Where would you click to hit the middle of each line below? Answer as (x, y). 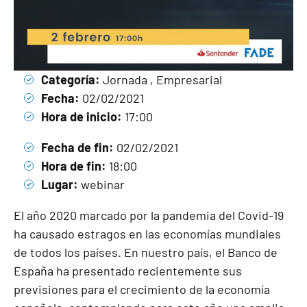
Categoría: (71, 80)
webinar (101, 185)
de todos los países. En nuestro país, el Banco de (146, 253)
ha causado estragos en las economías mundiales (147, 234)
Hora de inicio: (82, 117)
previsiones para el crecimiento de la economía (142, 290)
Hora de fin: (74, 166)
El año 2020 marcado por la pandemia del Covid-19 (149, 216)
